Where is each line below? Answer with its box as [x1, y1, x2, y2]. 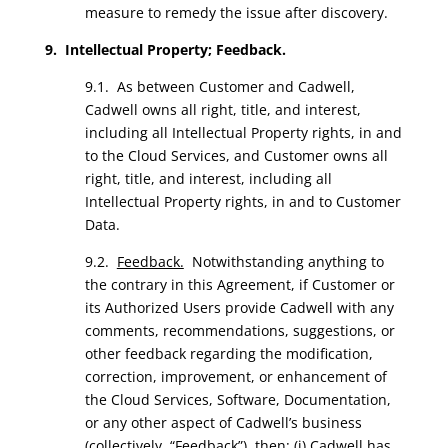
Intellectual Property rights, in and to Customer [84, 192, 401, 211]
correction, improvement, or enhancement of [84, 367, 387, 386]
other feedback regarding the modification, [84, 344, 373, 363]
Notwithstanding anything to [183, 252, 384, 271]
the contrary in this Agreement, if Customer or [84, 275, 395, 294]
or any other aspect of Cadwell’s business [84, 413, 362, 432]
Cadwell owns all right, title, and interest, [84, 100, 361, 119]
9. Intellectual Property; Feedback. [44, 40, 286, 59]
